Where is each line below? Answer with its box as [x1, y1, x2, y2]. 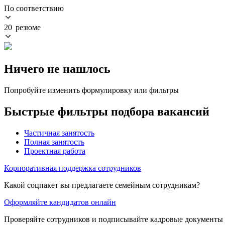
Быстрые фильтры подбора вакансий [4, 104, 209, 118]
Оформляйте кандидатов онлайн [4, 197, 116, 206]
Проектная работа [24, 146, 85, 155]
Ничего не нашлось [4, 62, 110, 75]
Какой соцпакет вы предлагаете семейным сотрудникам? [4, 180, 200, 189]
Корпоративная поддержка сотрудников [4, 163, 141, 172]
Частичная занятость [24, 128, 94, 137]
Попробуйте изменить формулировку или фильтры [4, 85, 179, 94]
